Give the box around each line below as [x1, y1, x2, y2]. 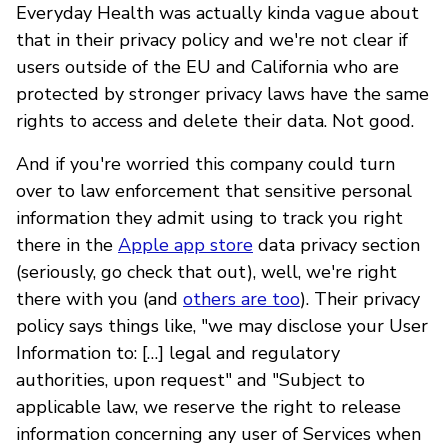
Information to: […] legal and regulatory [16, 340, 340, 365]
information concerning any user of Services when [16, 421, 421, 446]
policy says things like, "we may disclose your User [16, 313, 428, 338]
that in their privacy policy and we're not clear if [16, 27, 408, 52]
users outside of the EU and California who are [16, 54, 399, 79]
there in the [16, 232, 118, 257]
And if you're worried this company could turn [16, 151, 395, 176]
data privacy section [253, 232, 420, 257]
